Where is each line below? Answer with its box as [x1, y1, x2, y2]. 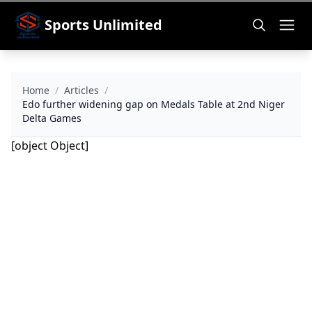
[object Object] [11, 138, 88, 153]
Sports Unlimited [45, 15, 162, 34]
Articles [64, 84, 99, 97]
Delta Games [22, 111, 81, 125]
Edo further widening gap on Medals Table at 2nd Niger [22, 97, 285, 111]
